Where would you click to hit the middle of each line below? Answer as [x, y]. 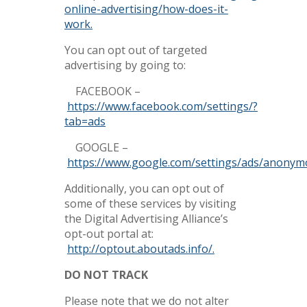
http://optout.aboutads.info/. [141, 249]
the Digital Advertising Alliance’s [146, 219]
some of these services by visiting [150, 204]
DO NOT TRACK [106, 275]
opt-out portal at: [109, 234]
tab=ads [85, 121]
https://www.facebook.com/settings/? [162, 106]
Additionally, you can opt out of [144, 188]
